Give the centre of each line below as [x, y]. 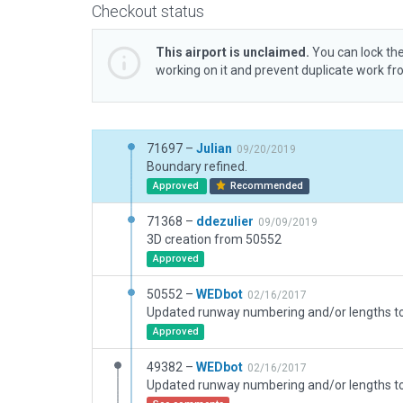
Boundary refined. [197, 166]
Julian [214, 148]
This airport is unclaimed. [233, 52]
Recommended [266, 186]
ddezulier [225, 221]
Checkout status [148, 11]
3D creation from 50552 [214, 239]
